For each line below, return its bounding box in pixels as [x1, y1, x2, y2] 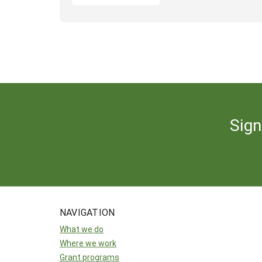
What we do [60, 223, 104, 235]
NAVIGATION [60, 205, 115, 218]
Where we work [60, 237, 116, 249]
